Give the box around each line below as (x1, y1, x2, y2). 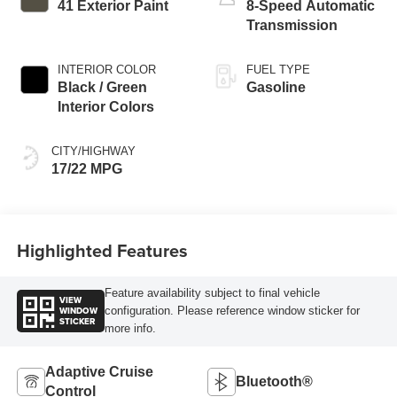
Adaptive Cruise (44, 364, 153, 380)
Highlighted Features (16, 237, 188, 263)
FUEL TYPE (246, 63, 310, 77)
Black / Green (57, 80, 147, 96)
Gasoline (246, 80, 306, 96)
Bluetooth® (236, 374, 313, 390)
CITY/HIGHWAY (51, 144, 136, 159)
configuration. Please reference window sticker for (104, 304, 360, 318)
